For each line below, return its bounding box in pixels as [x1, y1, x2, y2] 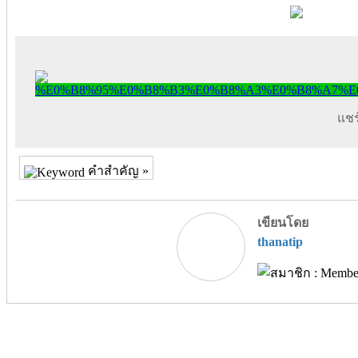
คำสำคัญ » [85, 164, 149, 178]
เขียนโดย [257, 216, 308, 230]
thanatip [257, 235, 303, 249]
